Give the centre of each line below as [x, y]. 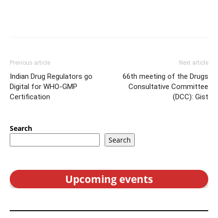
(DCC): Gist [191, 97]
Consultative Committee [168, 86]
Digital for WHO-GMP [44, 86]
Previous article [30, 63]
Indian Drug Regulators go [51, 76]
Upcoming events [109, 179]
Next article [194, 63]
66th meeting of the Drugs [165, 76]
